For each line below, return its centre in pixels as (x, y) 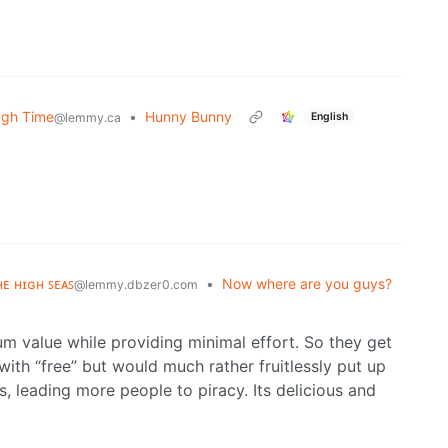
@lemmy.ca (87, 118)
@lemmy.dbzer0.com (136, 285)
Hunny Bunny (188, 117)
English (329, 116)
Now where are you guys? (307, 284)
